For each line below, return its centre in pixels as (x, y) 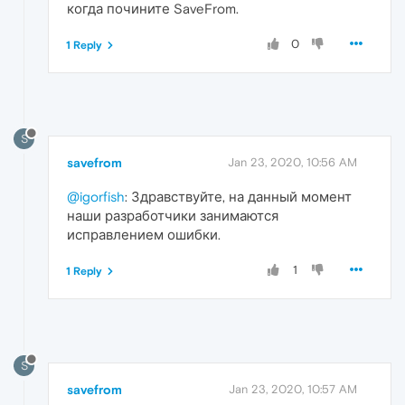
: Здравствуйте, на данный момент (238, 197)
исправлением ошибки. (144, 235)
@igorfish (96, 197)
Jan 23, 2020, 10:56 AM (292, 163)
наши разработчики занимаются (173, 216)
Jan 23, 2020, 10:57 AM (293, 390)
